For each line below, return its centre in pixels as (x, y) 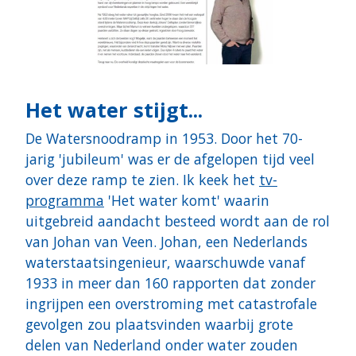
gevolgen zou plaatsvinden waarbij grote (159, 325)
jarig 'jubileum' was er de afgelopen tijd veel (170, 159)
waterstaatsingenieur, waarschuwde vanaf (165, 263)
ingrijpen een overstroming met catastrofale (171, 304)
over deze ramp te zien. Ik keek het (142, 180)
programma (65, 201)
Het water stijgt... (114, 110)
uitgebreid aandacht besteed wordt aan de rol (178, 221)
